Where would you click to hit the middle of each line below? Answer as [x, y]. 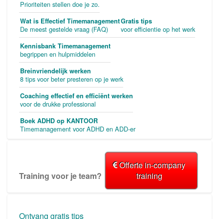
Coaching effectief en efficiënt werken [77, 96]
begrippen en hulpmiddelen [58, 54]
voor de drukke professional [58, 104]
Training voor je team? [60, 176]
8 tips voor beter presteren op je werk [72, 79]
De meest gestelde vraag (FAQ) [64, 29]
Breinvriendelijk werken [55, 71]
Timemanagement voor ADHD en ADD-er [78, 129]
